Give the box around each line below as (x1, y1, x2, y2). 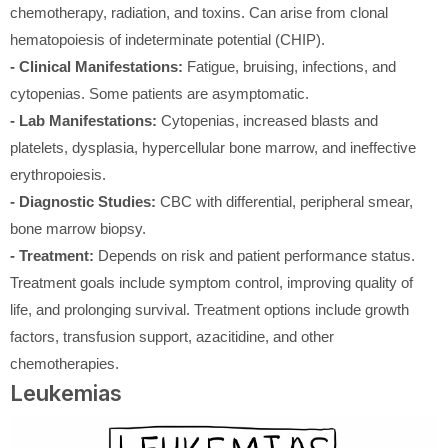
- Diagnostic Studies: (10, 193, 160, 211)
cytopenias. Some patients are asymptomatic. (10, 85, 309, 103)
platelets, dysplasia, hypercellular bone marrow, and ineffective (10, 139, 416, 157)
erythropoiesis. (10, 166, 106, 184)
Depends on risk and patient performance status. (94, 247, 415, 265)
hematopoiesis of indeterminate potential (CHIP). (10, 31, 325, 49)
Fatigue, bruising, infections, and (187, 58, 396, 76)
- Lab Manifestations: (10, 112, 157, 130)
